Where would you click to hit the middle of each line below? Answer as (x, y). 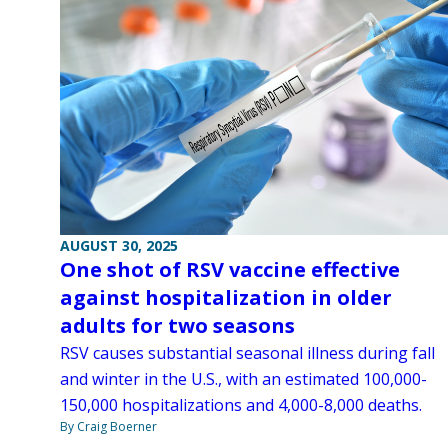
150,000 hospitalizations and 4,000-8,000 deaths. (241, 404)
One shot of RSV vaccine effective (230, 269)
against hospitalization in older (226, 297)
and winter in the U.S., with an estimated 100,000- (243, 378)
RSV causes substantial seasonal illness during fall (247, 352)
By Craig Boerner (108, 426)
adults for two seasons (177, 325)
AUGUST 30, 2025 (119, 245)
